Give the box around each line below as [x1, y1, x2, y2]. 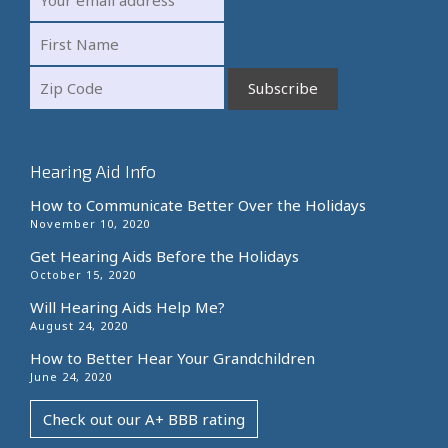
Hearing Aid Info [30, 159, 156, 182]
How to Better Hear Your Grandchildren [30, 347, 315, 368]
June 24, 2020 [30, 368, 112, 384]
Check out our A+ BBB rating [43, 408, 245, 429]
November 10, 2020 [30, 215, 150, 231]
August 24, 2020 [30, 317, 128, 333]
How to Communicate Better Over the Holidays [30, 194, 366, 215]
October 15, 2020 [30, 266, 136, 282]
